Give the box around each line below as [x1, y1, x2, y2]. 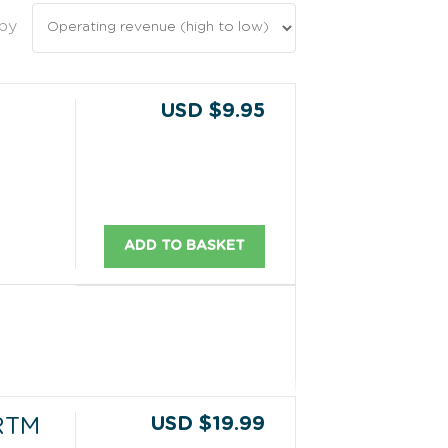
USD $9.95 [161, 100, 266, 121]
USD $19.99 [151, 413, 266, 434]
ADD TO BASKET [124, 238, 246, 253]
